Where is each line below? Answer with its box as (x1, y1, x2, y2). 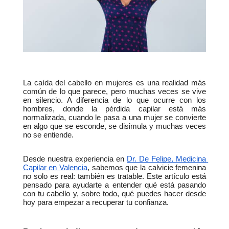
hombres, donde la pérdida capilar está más (22, 104, 207, 113)
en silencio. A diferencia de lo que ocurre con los (22, 96, 207, 104)
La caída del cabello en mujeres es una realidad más (22, 78, 207, 87)
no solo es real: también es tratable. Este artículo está (22, 172, 207, 180)
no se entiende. (22, 130, 74, 139)
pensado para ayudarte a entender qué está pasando (22, 180, 207, 189)
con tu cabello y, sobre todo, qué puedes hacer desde (22, 189, 207, 198)
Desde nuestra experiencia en (22, 154, 127, 163)
